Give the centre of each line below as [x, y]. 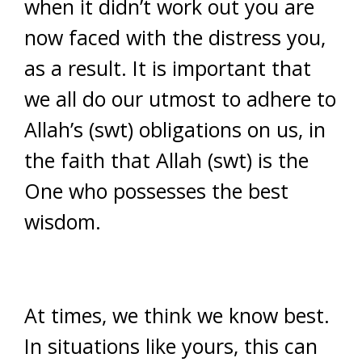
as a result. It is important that [168, 68]
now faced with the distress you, [175, 37]
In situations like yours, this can [171, 346]
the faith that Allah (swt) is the [166, 160]
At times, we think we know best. [177, 315]
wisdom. [63, 221]
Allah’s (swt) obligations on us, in [175, 129]
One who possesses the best [156, 191]
